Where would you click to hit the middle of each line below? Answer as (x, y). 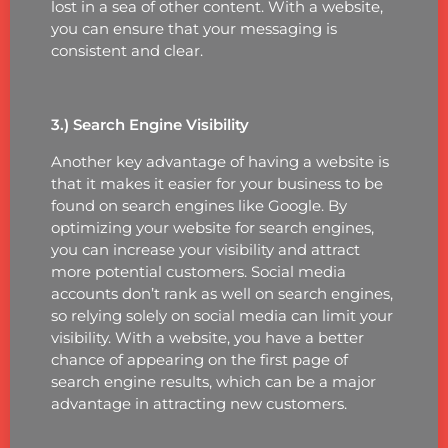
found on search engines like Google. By (198, 205)
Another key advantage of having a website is (219, 161)
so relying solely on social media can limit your (221, 315)
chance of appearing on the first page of (199, 359)
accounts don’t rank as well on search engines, (221, 293)
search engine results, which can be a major (213, 381)
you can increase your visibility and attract (205, 249)
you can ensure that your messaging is (193, 28)
